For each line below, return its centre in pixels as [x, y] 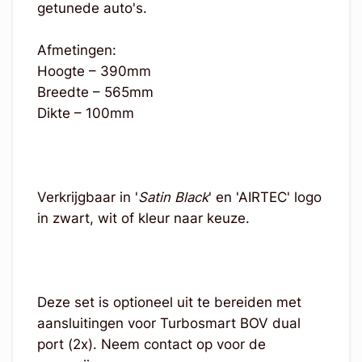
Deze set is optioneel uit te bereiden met [169, 302]
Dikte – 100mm [85, 113]
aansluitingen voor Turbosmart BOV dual [168, 323]
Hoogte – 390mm [94, 71]
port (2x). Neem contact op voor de [151, 344]
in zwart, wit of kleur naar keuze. [143, 218]
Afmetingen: [76, 50]
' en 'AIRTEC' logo [265, 197]
